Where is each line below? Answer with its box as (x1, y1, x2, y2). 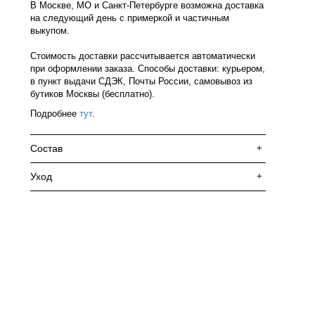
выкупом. (30, 25, 70, 36)
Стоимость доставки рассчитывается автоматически (30, 51, 255, 61)
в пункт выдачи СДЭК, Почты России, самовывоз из (30, 76, 252, 86)
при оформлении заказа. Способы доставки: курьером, (30, 63, 265, 74)
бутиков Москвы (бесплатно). (30, 89, 155, 99)
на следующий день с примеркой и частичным (30, 13, 229, 23)
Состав (30, 143, 63, 154)
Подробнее (30, 108, 79, 119)
